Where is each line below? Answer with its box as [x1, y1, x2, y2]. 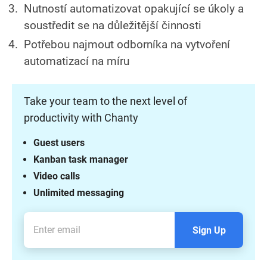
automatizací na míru [24, 54, 129, 68]
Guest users [33, 136, 85, 148]
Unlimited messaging [33, 187, 124, 198]
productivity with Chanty [24, 111, 138, 124]
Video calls [33, 170, 80, 182]
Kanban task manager [33, 153, 128, 165]
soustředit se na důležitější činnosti [24, 18, 201, 32]
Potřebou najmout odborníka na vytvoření [24, 37, 230, 51]
